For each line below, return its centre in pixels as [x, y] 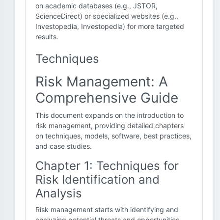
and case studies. [64, 146]
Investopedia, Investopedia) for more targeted [110, 26]
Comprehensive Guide [107, 98]
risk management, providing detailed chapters [110, 125]
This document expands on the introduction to [110, 115]
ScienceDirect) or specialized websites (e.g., [107, 16]
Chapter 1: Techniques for [107, 166]
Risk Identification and [97, 179]
